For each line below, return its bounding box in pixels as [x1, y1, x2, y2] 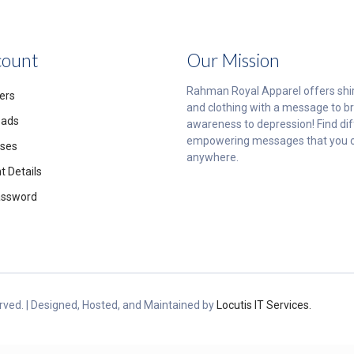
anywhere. [186, 151, 239, 164]
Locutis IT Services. [217, 299, 311, 311]
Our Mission [186, 49, 280, 71]
